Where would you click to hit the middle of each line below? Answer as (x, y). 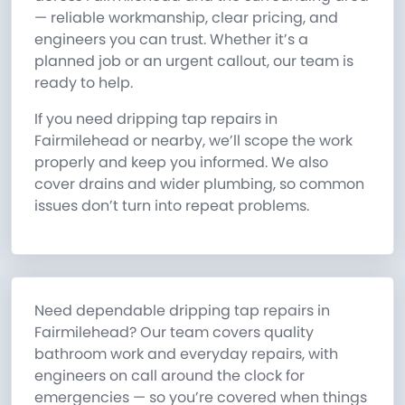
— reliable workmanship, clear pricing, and (186, 18)
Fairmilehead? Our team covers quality (174, 333)
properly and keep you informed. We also (181, 163)
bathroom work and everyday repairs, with (186, 354)
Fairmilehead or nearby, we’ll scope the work (193, 141)
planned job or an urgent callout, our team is (194, 61)
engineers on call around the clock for (170, 376)
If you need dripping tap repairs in (156, 119)
